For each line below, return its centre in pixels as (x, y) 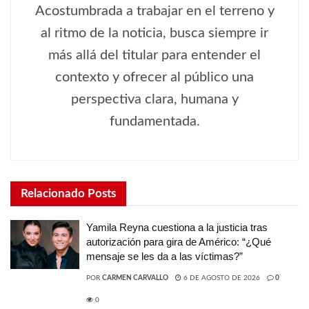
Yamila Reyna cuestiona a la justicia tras (177, 227)
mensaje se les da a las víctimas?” (165, 256)
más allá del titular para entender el (154, 55)
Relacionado (53, 193)
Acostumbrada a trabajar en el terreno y (154, 11)
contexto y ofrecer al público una (154, 77)
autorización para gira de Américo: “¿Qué (179, 241)
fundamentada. (154, 121)
